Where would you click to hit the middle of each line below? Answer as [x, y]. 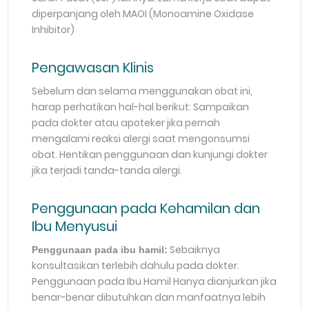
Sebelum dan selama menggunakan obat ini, [142, 91]
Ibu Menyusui [75, 226]
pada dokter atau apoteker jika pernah [126, 122]
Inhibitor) [53, 29]
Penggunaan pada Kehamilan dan [146, 208]
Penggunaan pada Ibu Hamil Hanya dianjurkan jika [154, 281]
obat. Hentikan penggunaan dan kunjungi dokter [150, 154]
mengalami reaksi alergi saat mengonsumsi [141, 138]
